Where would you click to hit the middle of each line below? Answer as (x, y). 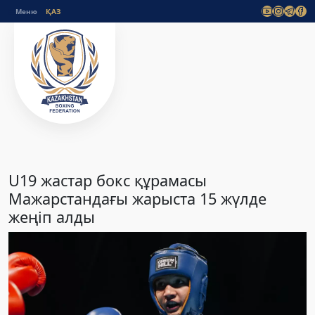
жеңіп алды (52, 217)
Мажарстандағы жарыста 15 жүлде (137, 199)
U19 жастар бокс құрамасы (108, 180)
